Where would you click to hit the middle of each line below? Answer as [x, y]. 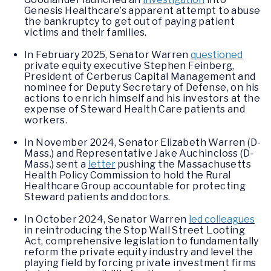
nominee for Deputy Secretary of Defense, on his [142, 87]
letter [102, 165]
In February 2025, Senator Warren [108, 54]
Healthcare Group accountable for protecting [135, 186]
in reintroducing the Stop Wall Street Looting [135, 230]
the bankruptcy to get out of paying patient [130, 21]
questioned [217, 54]
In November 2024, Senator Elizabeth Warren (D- [143, 143]
